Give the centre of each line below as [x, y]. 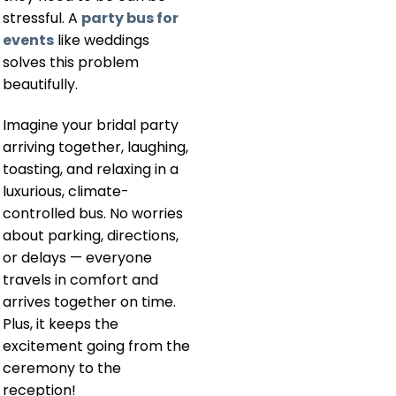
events [28, 40]
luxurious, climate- [66, 191]
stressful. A [42, 18]
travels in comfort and [80, 279]
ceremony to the [62, 368]
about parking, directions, [91, 235]
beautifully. [40, 84]
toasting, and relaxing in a [91, 169]
